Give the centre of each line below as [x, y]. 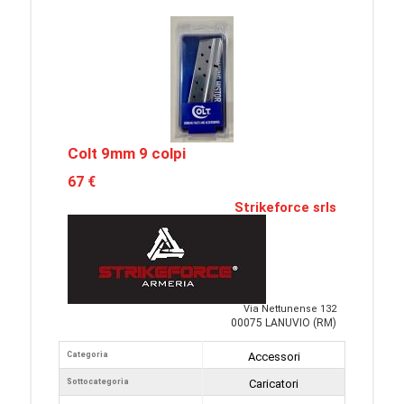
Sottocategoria [98, 381]
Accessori [274, 357]
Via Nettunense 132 [290, 309]
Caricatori [274, 384]
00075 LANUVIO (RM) [284, 323]
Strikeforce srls [285, 207]
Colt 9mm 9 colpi [127, 153]
